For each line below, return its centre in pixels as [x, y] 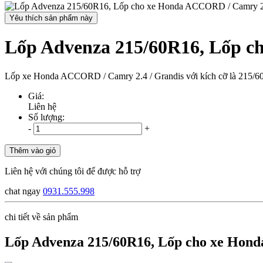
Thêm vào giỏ [33, 150]
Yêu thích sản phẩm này [51, 18]
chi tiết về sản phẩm [41, 217]
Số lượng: [46, 117]
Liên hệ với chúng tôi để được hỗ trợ [73, 171]
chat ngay [23, 191]
